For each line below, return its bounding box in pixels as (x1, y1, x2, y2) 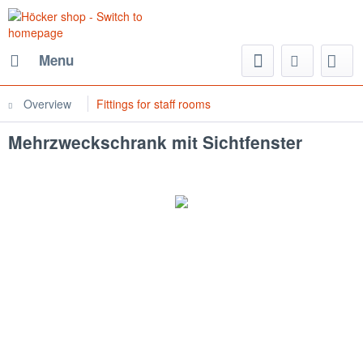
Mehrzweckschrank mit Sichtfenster (8, 130, 302, 154)
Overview (23, 96, 71, 112)
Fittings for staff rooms (96, 96, 211, 112)
